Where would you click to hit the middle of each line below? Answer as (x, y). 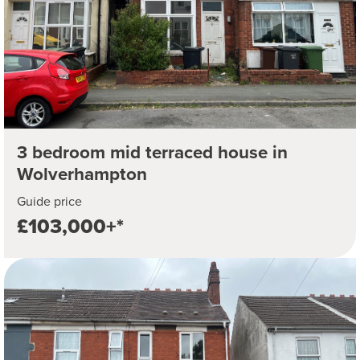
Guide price (49, 202)
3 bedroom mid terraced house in (152, 153)
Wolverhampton (82, 174)
